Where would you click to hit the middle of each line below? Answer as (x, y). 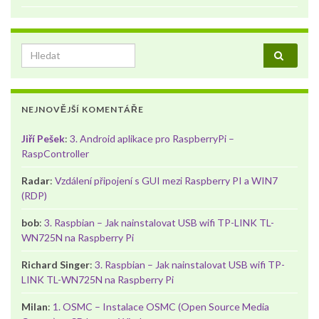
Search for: (50, 51)
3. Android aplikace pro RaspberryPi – (152, 138)
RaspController (55, 153)
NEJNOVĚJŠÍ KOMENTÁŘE (83, 109)
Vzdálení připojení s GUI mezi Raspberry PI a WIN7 (166, 180)
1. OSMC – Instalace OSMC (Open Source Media (161, 306)
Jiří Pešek (43, 138)
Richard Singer (56, 264)
